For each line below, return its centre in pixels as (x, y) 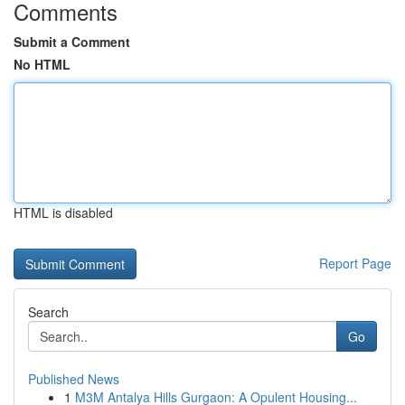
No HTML (42, 64)
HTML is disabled (63, 212)
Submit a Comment (72, 42)
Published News (74, 379)
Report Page (355, 263)
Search (48, 312)
